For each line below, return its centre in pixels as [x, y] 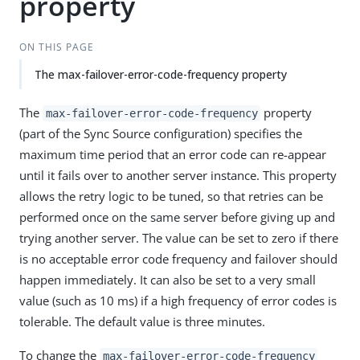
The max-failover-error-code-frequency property [161, 74]
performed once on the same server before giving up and [177, 217]
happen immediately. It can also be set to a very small [168, 280]
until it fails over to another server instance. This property [178, 175]
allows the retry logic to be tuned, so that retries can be [171, 196]
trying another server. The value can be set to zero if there [179, 238]
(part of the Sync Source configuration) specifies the [161, 133]
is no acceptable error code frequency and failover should [178, 259]
